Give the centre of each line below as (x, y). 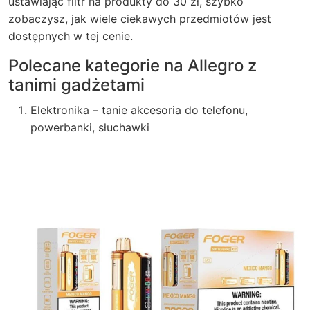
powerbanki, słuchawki (90, 127)
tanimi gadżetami (76, 85)
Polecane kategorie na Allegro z (133, 65)
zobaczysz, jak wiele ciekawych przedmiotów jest (140, 19)
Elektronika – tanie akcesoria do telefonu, (139, 110)
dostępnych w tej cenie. (71, 36)
